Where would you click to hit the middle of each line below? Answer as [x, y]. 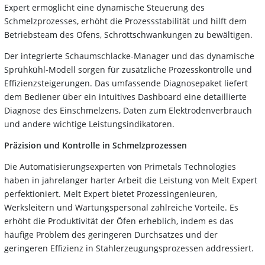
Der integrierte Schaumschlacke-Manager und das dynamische [129, 56]
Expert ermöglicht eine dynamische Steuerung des [104, 7]
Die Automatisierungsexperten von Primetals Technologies [120, 166]
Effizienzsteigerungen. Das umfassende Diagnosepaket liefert [126, 83]
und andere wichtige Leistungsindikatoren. [89, 124]
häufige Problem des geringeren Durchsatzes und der [111, 234]
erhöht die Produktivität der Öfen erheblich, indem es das [119, 221]
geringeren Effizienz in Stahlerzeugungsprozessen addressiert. [129, 248]
